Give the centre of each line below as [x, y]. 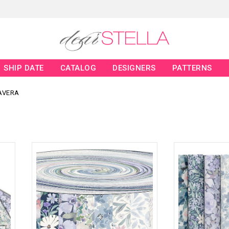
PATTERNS [192, 68]
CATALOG [78, 68]
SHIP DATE [24, 68]
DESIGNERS [134, 68]
